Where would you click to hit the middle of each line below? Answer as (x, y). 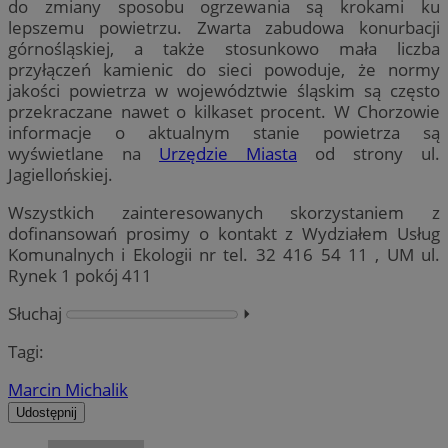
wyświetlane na (83, 153)
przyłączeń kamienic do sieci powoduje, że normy (224, 69)
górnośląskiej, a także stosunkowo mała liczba (224, 48)
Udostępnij (46, 413)
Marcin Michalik (68, 390)
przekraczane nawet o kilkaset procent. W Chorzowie (224, 111)
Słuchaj (35, 313)
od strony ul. (368, 153)
